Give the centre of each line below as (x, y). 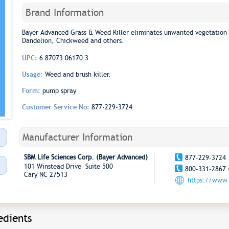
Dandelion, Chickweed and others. (73, 41)
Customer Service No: (56, 107)
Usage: (33, 74)
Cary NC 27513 (45, 175)
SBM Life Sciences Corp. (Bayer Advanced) (86, 157)
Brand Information (64, 13)
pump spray (59, 91)
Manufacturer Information (77, 137)
